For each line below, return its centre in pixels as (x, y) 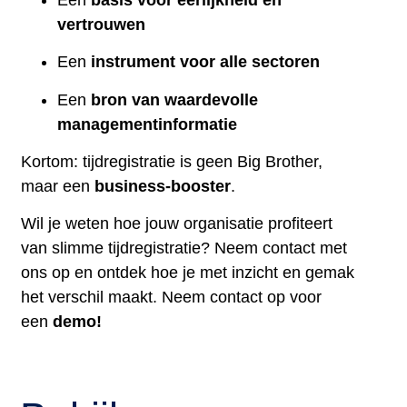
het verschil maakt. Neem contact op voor (172, 298)
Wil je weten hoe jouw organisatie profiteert (177, 224)
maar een (58, 186)
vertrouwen (102, 24)
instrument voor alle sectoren (206, 62)
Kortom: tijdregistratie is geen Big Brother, (172, 161)
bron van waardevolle (175, 99)
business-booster (163, 186)
